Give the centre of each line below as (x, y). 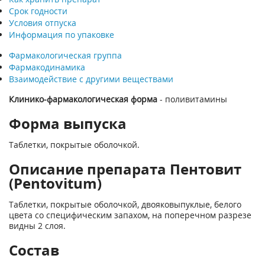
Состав (34, 250)
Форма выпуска (68, 123)
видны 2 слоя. (37, 226)
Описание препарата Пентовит (125, 169)
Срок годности (38, 11)
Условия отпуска (43, 23)
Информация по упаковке (62, 35)
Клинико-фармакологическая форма (83, 99)
